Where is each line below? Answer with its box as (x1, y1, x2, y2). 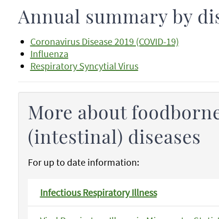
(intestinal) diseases (27, 129, 201, 148)
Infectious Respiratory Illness (40, 186, 157, 198)
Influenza (30, 47, 68, 60)
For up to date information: (27, 156, 139, 168)
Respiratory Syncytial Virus (30, 60, 138, 72)
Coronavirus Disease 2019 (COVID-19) (30, 35, 179, 47)
